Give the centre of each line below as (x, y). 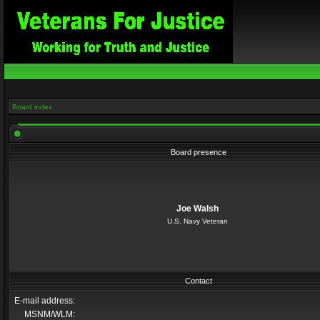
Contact (199, 281)
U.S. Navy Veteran (197, 221)
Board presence (199, 152)
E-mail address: (45, 301)
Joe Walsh (197, 209)
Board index (32, 107)
